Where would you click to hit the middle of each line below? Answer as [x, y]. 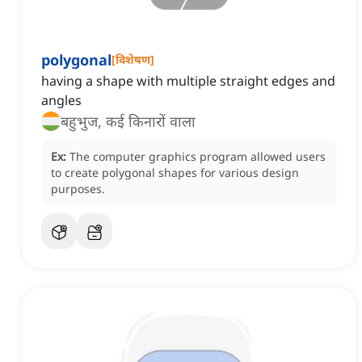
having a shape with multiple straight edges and [188, 81]
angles [61, 101]
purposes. [78, 189]
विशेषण [133, 60]
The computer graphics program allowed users [198, 157]
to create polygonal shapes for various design [175, 173]
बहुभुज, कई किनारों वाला [128, 122]
